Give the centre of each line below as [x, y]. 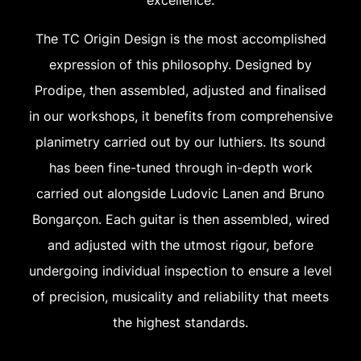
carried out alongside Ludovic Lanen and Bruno [180, 193]
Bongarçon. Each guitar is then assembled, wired [180, 219]
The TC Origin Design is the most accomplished [180, 38]
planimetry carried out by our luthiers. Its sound [180, 141]
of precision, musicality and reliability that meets [180, 296]
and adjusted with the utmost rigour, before [180, 245]
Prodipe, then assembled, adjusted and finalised [180, 90]
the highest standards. [180, 322]
